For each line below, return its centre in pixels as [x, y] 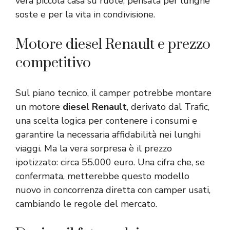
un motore [39, 107]
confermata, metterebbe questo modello [102, 176]
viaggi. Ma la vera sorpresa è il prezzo [94, 148]
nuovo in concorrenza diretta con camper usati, [113, 190]
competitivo [53, 63]
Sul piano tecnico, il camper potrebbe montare [113, 93]
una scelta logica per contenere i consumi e [106, 120]
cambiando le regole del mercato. [86, 204]
